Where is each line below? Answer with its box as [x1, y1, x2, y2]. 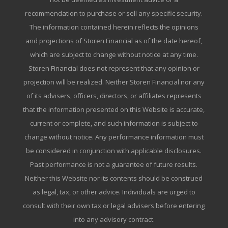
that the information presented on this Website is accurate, [23, 105, 205, 115]
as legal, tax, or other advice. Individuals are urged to [32, 187, 195, 197]
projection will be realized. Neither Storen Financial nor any [23, 77, 205, 87]
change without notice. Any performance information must [24, 132, 204, 142]
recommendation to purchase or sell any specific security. [25, 9, 203, 18]
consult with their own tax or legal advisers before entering [23, 201, 205, 211]
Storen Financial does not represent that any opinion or [28, 64, 199, 73]
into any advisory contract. [73, 215, 155, 224]
